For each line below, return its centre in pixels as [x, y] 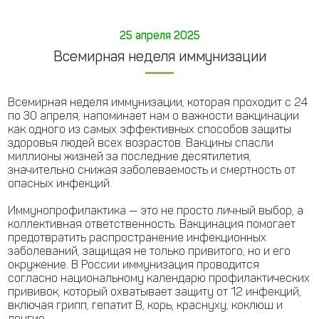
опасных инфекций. [60, 184]
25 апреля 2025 [159, 36]
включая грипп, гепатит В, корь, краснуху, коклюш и [145, 305]
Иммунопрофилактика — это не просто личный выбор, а [156, 211]
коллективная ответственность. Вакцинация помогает [152, 224]
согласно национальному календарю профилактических [159, 278]
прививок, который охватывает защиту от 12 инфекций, [155, 292]
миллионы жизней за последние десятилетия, [130, 157]
